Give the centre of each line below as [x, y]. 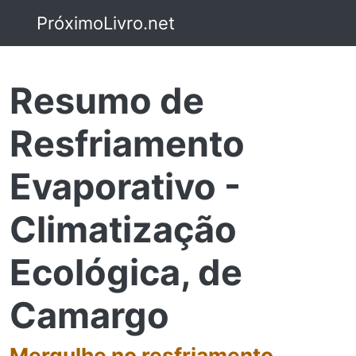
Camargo [89, 315]
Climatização [123, 229]
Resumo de [107, 101]
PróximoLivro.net [103, 23]
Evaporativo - [125, 186]
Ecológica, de [126, 272]
